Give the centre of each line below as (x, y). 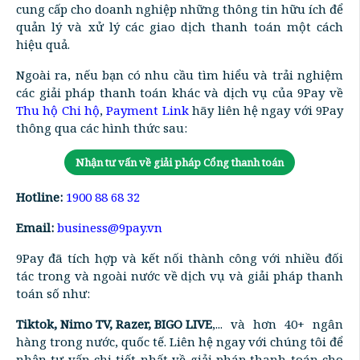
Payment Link (147, 110)
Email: (35, 227)
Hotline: (39, 196)
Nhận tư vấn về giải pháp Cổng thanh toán (180, 162)
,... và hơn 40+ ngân (278, 323)
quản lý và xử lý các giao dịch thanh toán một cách (180, 26)
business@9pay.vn (110, 227)
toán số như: (53, 293)
